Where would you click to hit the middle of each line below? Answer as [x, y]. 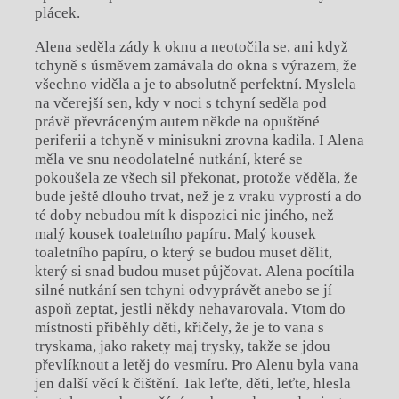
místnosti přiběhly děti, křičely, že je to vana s [179, 327]
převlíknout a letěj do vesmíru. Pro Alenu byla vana [196, 364]
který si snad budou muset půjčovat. [148, 271]
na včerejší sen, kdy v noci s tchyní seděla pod [180, 102]
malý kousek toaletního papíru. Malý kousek [175, 233]
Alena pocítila [309, 271]
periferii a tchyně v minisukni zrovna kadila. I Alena [199, 140]
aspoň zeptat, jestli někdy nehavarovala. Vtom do [190, 308]
